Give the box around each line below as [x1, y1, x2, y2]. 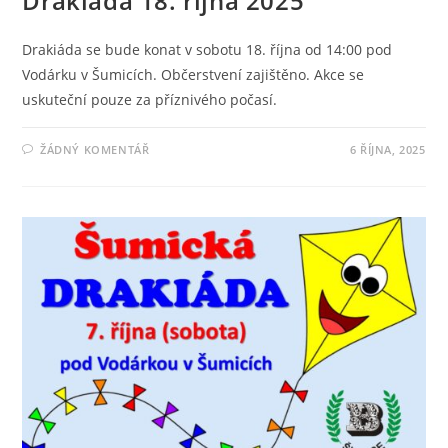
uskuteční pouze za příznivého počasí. [22, 89, 278, 109]
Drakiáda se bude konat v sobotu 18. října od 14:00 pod [22, 39, 393, 59]
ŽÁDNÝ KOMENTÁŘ [40, 141, 150, 157]
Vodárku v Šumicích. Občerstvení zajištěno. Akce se [22, 64, 365, 84]
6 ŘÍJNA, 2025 [349, 141, 426, 157]
